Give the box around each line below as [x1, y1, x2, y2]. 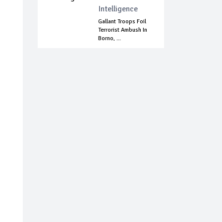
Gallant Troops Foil [98, 18, 146, 26]
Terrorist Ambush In [98, 26, 147, 34]
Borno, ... [98, 35, 121, 43]
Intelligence [98, 4, 138, 14]
